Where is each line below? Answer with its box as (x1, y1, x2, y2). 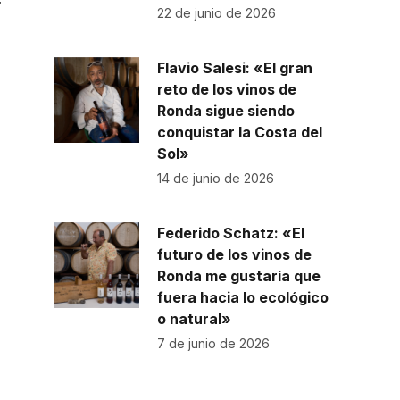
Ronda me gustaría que (156, 267, 321, 286)
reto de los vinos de (156, 80, 296, 99)
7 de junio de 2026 (156, 336, 270, 352)
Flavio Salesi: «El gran (156, 59, 312, 78)
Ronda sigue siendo (156, 102, 295, 121)
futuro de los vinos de (156, 246, 312, 264)
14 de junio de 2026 (156, 171, 274, 187)
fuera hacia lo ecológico (156, 288, 329, 307)
